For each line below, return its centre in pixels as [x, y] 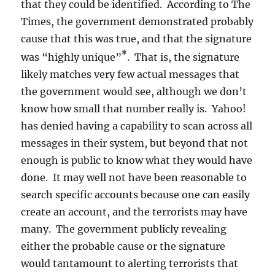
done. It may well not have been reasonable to [134, 178]
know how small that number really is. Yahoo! [134, 109]
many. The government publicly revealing [124, 229]
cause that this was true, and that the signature [137, 39]
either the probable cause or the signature [123, 246]
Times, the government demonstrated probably [137, 21]
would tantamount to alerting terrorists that [130, 264]
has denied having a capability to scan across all [137, 126]
